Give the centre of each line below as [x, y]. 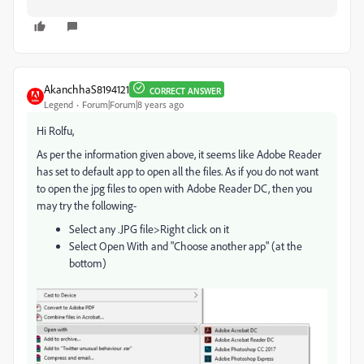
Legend [58, 105]
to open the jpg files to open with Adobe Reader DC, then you [174, 188]
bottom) [88, 263]
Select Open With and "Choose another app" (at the [186, 246]
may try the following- [87, 206]
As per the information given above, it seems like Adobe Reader [179, 154]
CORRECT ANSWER [185, 91]
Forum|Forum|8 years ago [133, 105]
